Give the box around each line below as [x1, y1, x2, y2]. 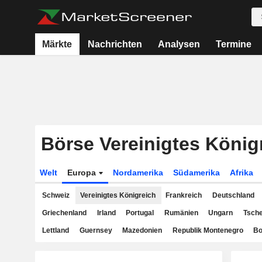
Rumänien [164, 209, 198, 217]
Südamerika [173, 168, 220, 177]
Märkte [42, 39, 73, 49]
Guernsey [79, 226, 112, 235]
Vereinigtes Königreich [80, 191, 156, 199]
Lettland [42, 226, 69, 235]
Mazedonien [122, 226, 162, 235]
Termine [215, 39, 251, 49]
